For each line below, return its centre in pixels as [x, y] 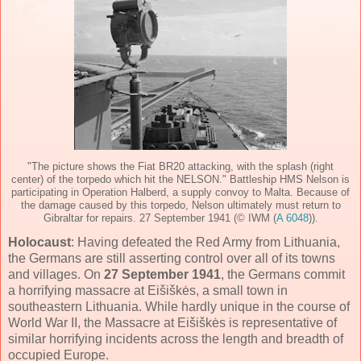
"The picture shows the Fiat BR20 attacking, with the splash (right [180, 166]
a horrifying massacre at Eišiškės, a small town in [148, 290]
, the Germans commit [283, 274]
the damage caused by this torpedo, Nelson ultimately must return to [180, 205]
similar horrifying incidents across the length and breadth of [176, 338]
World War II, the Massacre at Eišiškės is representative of [172, 322]
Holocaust [39, 242]
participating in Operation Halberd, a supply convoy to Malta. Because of [180, 192]
